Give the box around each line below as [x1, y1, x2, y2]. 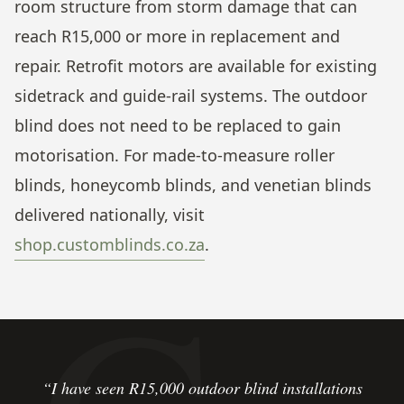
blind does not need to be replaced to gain [14, 114, 341, 136]
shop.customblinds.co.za [14, 233, 205, 255]
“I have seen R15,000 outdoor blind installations [41, 376, 363, 399]
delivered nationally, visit [14, 203, 205, 225]
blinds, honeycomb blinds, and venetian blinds [14, 173, 372, 196]
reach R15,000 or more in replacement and [14, 24, 340, 47]
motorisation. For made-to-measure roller [14, 143, 335, 166]
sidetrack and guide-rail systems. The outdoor [14, 84, 367, 106]
